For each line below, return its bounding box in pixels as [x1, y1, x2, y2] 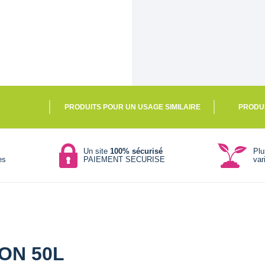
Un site [83, 146, 110, 156]
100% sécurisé [109, 146, 163, 156]
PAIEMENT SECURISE [83, 154, 165, 164]
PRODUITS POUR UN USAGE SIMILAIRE [64, 102, 201, 111]
